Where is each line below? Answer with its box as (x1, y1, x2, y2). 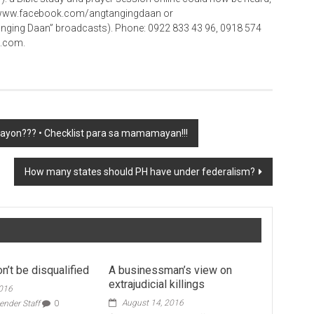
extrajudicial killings (108, 278, 205, 291)
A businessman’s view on (108, 264, 232, 277)
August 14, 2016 (121, 298, 184, 308)
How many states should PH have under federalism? (25, 166, 255, 177)
